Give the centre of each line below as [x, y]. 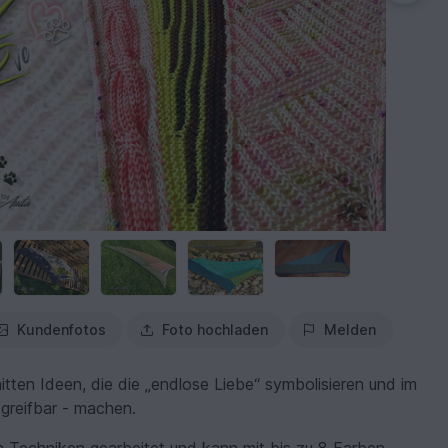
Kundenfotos [62, 330]
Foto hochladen [215, 330]
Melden [350, 330]
